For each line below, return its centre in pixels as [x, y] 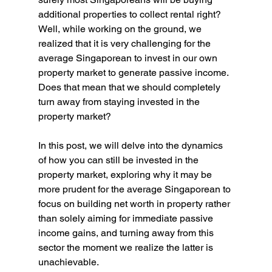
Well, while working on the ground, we [121, 29]
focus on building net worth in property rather [135, 204]
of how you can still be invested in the [119, 160]
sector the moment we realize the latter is [127, 247]
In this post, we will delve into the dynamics [131, 145]
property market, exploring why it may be [126, 175]
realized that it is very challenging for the [125, 43]
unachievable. [68, 262]
